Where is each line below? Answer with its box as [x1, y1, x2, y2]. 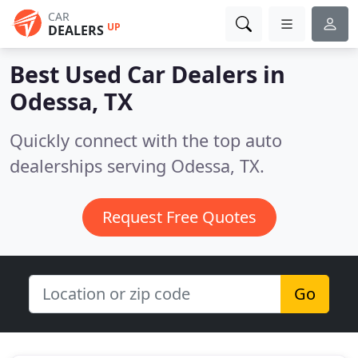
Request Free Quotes [101, 206, 257, 228]
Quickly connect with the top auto [10, 129, 282, 152]
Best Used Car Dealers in [10, 58, 285, 89]
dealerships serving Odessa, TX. [10, 154, 265, 177]
